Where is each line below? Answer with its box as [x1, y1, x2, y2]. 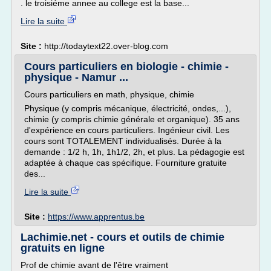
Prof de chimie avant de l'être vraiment [21, 260, 168, 270]
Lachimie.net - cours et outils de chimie [21, 231, 224, 243]
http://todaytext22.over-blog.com [44, 41, 168, 51]
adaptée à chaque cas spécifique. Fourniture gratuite [24, 158, 227, 168]
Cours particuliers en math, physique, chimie [24, 90, 194, 99]
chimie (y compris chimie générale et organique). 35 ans [24, 114, 240, 124]
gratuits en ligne [21, 242, 105, 254]
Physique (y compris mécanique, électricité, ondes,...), [24, 103, 231, 113]
